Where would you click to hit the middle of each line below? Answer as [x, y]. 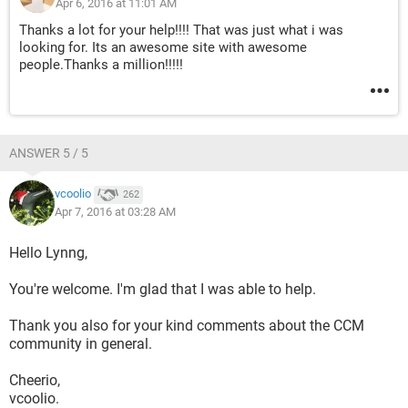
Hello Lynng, [48, 253]
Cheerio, [35, 380]
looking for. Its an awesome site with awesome [163, 47]
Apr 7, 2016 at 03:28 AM [115, 212]
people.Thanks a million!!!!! [101, 65]
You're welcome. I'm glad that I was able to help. [163, 289]
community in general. [81, 344]
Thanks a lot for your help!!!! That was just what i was [181, 30]
